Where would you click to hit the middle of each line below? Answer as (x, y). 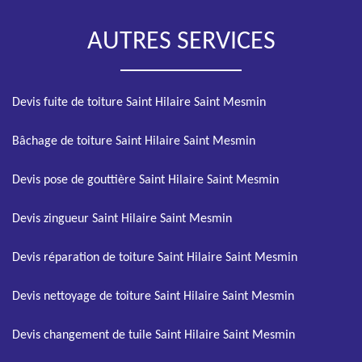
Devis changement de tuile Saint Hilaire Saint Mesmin (154, 335)
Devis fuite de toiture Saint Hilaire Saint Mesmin (139, 103)
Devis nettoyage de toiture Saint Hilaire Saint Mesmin (153, 297)
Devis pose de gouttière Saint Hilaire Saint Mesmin (145, 180)
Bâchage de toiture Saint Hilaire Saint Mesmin (134, 141)
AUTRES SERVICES (181, 42)
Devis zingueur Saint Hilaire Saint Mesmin (122, 219)
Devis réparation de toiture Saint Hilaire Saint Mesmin (155, 258)
